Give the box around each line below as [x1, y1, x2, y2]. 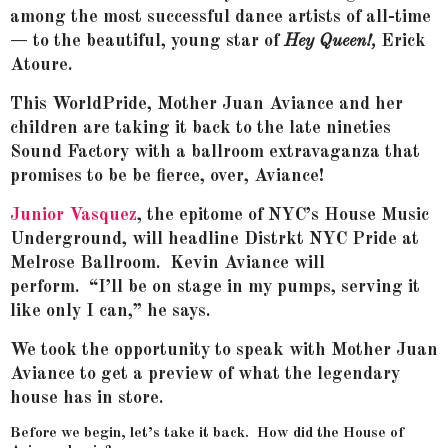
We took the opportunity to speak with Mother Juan [10, 341, 438, 360]
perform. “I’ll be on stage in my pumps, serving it [10, 278, 420, 297]
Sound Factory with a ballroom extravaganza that [10, 143, 420, 162]
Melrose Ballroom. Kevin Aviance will [10, 254, 325, 273]
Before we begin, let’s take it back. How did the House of [10, 426, 404, 442]
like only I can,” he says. [10, 302, 210, 321]
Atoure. [10, 56, 72, 75]
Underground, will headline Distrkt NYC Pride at [10, 230, 419, 249]
